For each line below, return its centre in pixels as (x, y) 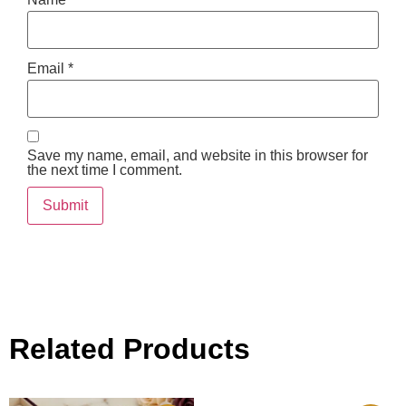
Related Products (130, 348)
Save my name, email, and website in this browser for (198, 155)
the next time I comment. (105, 169)
